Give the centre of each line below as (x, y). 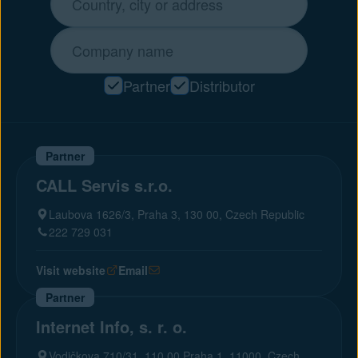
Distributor (222, 86)
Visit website (71, 270)
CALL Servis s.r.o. (104, 185)
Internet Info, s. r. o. (111, 326)
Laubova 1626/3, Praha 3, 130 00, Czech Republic (177, 214)
